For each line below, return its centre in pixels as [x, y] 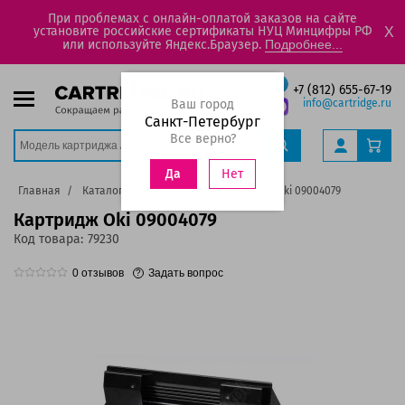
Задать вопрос [186, 273]
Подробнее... [304, 44]
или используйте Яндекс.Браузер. [164, 45]
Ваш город [202, 104]
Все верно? [202, 139]
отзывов [101, 273]
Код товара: [48, 239]
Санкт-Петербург [202, 122]
